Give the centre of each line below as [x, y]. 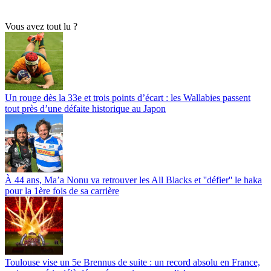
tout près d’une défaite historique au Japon [85, 108]
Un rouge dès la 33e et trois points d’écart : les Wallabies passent [128, 97]
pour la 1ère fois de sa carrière [62, 191]
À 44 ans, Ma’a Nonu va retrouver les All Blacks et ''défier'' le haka [133, 180]
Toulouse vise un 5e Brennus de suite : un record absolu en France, [132, 262]
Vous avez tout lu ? [41, 26]
